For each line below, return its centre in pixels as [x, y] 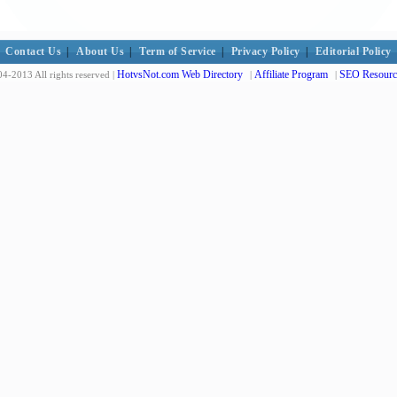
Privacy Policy [265, 51]
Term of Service [178, 51]
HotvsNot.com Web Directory [180, 74]
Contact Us [34, 51]
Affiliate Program [291, 74]
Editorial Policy [353, 51]
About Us [101, 51]
